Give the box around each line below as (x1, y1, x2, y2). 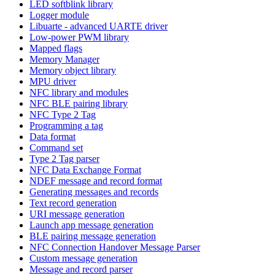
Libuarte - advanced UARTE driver (29, 20, 168, 31)
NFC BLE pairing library (29, 98, 128, 109)
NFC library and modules (29, 87, 128, 98)
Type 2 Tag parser (29, 153, 99, 164)
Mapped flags (29, 42, 82, 53)
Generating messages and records (29, 186, 158, 197)
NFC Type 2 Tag (29, 109, 96, 120)
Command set (29, 142, 83, 153)
